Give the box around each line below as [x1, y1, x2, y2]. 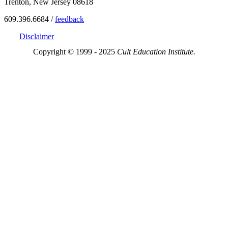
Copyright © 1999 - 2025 [33, 47, 117, 56]
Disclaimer [19, 32, 54, 41]
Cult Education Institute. [117, 47, 195, 56]
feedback [55, 15, 84, 24]
